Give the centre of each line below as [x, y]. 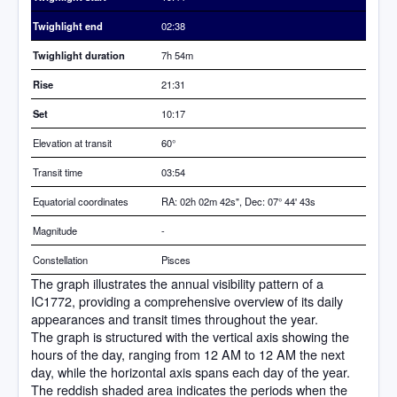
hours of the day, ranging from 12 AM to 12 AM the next [188, 354]
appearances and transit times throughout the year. [175, 319]
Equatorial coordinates [81, 202]
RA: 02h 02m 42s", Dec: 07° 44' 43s [238, 202]
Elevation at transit [72, 143]
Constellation [60, 260]
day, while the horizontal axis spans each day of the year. [191, 372]
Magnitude [55, 231]
